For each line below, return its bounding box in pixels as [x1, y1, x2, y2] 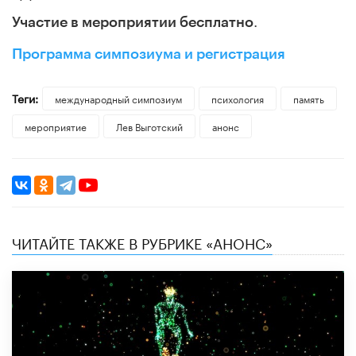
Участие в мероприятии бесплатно [12, 14, 253, 29]
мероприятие [25, 118, 87, 133]
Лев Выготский [115, 118, 183, 133]
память [292, 90, 324, 106]
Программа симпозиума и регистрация [12, 46, 285, 61]
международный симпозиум [54, 90, 182, 106]
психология [211, 90, 264, 106]
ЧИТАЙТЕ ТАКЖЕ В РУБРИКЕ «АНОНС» [12, 230, 273, 253]
